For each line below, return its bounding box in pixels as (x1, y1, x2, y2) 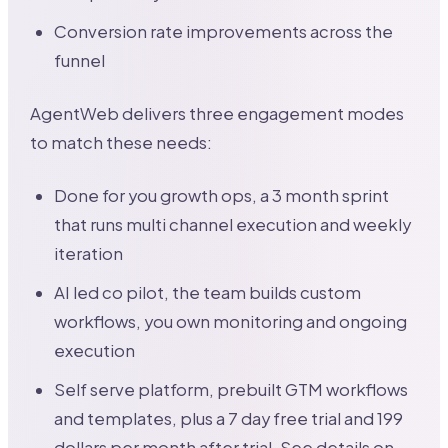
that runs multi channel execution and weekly (54, 213, 412, 235)
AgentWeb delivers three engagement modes (30, 102, 405, 124)
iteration (54, 242, 124, 264)
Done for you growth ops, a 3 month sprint (54, 184, 390, 206)
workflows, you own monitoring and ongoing (54, 310, 408, 332)
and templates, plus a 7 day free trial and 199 (54, 407, 404, 429)
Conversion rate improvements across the (54, 20, 394, 42)
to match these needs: (30, 131, 213, 153)
